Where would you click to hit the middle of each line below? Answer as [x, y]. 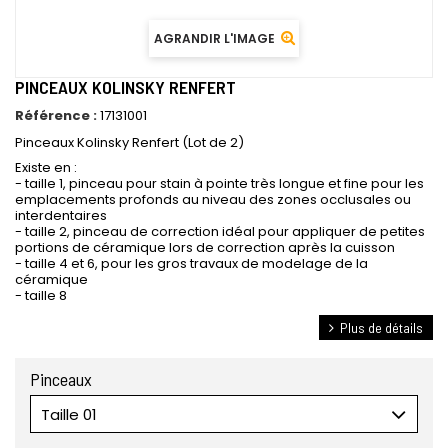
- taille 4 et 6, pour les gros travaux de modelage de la [191, 263]
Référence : [56, 115]
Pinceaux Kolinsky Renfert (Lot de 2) [129, 142]
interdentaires [61, 215]
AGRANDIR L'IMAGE [214, 38]
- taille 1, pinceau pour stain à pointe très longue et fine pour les [219, 183]
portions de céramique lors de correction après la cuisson [205, 247]
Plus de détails [381, 327]
